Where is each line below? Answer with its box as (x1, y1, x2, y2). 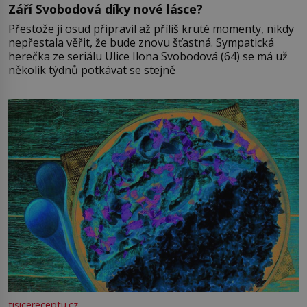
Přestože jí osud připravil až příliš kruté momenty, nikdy (8, 21, 294, 36)
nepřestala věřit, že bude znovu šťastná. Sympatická (8, 34, 216, 50)
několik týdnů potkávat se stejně (8, 62, 175, 77)
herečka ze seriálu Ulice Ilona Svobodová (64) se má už (8, 48, 288, 64)
